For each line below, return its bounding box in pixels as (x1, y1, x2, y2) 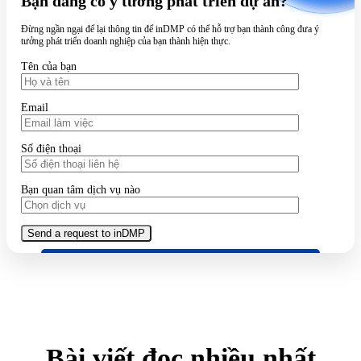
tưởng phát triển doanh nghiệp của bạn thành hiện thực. (21, 35, 230, 47)
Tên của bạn (21, 60, 77, 73)
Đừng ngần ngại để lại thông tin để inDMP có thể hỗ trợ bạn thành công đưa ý (21, 23, 319, 35)
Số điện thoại (21, 142, 81, 155)
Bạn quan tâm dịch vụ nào (21, 183, 140, 196)
